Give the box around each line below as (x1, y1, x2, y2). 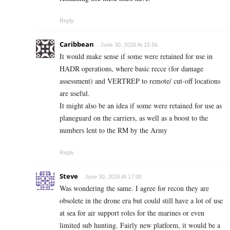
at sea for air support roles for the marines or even (60, 207, 204, 218)
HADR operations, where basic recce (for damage (60, 63, 203, 73)
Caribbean (60, 39, 94, 49)
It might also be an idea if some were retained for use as (60, 100, 222, 110)
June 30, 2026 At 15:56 (101, 41, 158, 48)
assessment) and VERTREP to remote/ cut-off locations (60, 75, 220, 86)
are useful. (60, 88, 90, 98)
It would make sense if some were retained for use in (60, 51, 213, 61)
